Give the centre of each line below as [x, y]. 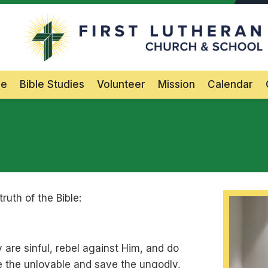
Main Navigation [173, 78]
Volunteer [121, 85]
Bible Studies [52, 85]
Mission [176, 85]
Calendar [230, 85]
